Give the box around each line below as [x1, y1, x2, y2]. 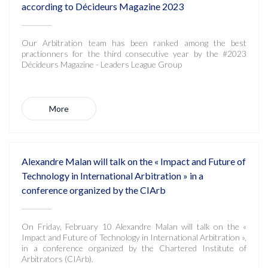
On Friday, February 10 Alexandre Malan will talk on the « [22, 221, 246, 232]
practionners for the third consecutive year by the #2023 [22, 48, 246, 59]
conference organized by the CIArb [22, 184, 166, 196]
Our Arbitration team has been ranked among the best [22, 38, 246, 48]
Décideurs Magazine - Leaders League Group [22, 59, 182, 69]
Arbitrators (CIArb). [22, 254, 93, 264]
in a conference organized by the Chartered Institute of [22, 243, 246, 253]
